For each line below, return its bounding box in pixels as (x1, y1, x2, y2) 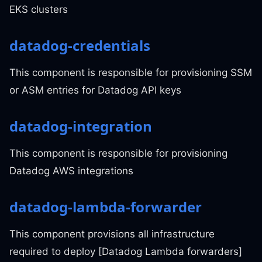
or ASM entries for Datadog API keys (9, 84, 181, 96)
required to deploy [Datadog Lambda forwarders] (9, 246, 242, 257)
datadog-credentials (9, 36, 150, 55)
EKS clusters (9, 4, 68, 15)
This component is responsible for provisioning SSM (9, 67, 252, 78)
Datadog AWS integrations (9, 165, 133, 177)
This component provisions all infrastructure (9, 228, 215, 240)
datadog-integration (9, 116, 152, 136)
